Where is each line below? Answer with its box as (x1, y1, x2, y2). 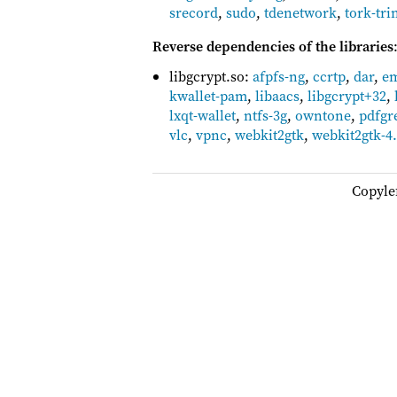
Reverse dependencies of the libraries (152, 35, 393, 56)
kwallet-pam (169, 85, 248, 105)
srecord (169, 2, 219, 22)
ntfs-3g (244, 105, 288, 125)
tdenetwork (264, 2, 338, 22)
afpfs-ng (253, 66, 306, 86)
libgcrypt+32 (307, 85, 387, 105)
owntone (295, 105, 352, 125)
